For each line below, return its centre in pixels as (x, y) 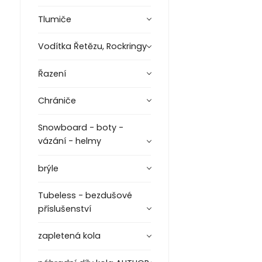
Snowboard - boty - (80, 128)
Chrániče (57, 100)
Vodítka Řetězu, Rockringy (92, 46)
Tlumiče (54, 19)
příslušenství (64, 209)
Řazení (52, 73)
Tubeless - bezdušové (85, 196)
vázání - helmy (69, 141)
